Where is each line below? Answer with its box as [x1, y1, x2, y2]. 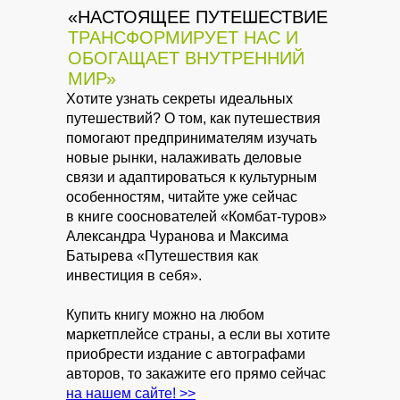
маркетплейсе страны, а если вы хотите [66, 327, 330, 343]
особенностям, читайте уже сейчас [66, 189, 297, 205]
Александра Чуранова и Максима [66, 229, 288, 245]
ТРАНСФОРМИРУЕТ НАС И [67, 28, 298, 48]
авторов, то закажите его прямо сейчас [66, 366, 326, 382]
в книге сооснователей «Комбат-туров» [66, 209, 327, 225]
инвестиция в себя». [66, 268, 202, 284]
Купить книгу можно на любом [66, 307, 264, 323]
